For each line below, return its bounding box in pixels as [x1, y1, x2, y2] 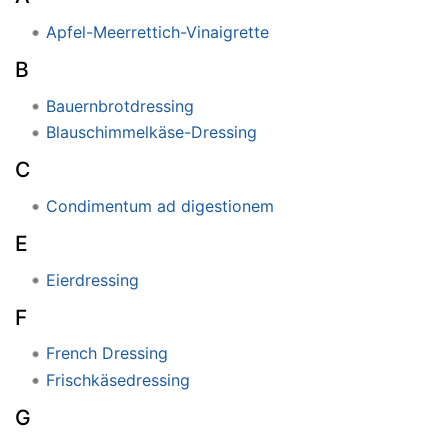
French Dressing [45, 343, 168, 364]
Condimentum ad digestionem [45, 195, 274, 216]
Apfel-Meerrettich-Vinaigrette [45, 21, 270, 42]
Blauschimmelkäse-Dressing [45, 122, 257, 143]
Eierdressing [45, 269, 139, 290]
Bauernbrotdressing [45, 95, 194, 116]
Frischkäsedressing [45, 369, 190, 390]
